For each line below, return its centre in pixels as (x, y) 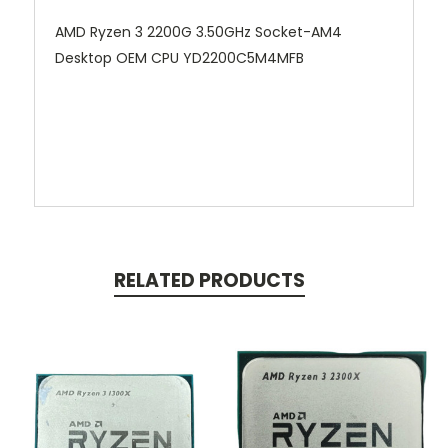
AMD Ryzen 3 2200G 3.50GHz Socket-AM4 (198, 32)
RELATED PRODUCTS (209, 281)
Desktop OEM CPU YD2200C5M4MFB (179, 58)
